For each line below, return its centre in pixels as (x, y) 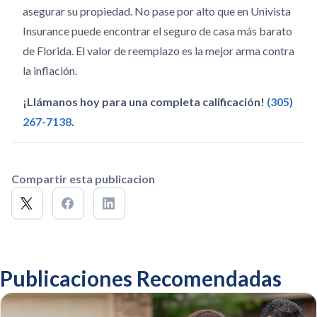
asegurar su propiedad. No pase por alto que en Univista (157, 11)
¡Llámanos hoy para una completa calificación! (145, 102)
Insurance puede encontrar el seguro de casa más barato (157, 31)
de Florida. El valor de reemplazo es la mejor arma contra (158, 51)
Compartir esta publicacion (83, 179)
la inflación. (50, 70)
